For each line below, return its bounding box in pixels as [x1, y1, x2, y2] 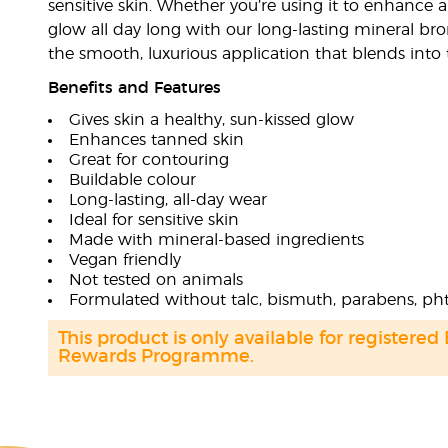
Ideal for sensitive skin [68, 212, 239, 228]
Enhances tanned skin [68, 132, 244, 148]
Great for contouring [68, 152, 229, 168]
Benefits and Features [47, 80, 221, 96]
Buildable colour [68, 172, 196, 188]
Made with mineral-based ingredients [68, 232, 364, 248]
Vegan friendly [68, 252, 181, 268]
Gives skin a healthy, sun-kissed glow [68, 112, 354, 128]
